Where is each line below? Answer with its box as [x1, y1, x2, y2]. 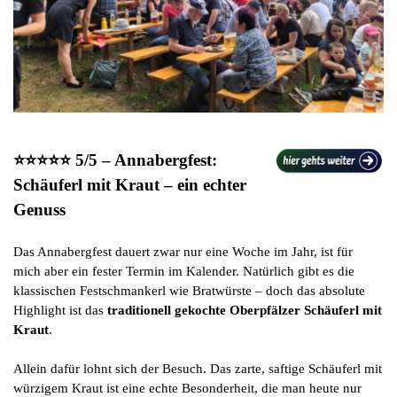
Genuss [13, 200, 66, 220]
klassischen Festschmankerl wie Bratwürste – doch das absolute [13, 284, 365, 299]
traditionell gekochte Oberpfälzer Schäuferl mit [107, 303, 382, 318]
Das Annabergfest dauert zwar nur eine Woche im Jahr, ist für [13, 245, 353, 260]
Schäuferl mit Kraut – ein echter [13, 175, 246, 195]
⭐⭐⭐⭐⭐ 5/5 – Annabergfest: [13, 151, 217, 170]
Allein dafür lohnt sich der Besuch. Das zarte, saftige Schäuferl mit [13, 362, 382, 377]
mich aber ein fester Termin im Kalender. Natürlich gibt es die [13, 264, 354, 279]
